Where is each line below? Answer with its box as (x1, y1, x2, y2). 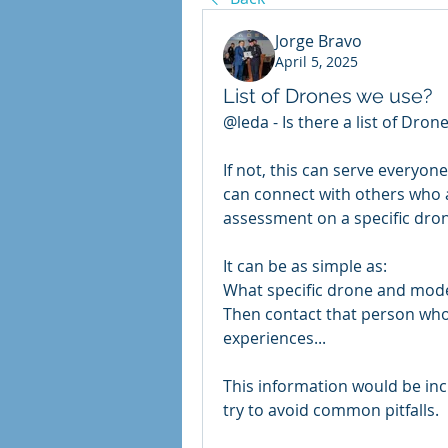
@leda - (223, 111, 282, 133)
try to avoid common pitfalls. (223, 399, 439, 421)
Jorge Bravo (275, 30, 362, 52)
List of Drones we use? (223, 84, 433, 108)
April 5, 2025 (275, 52, 358, 71)
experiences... (223, 327, 326, 349)
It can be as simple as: (223, 255, 391, 277)
